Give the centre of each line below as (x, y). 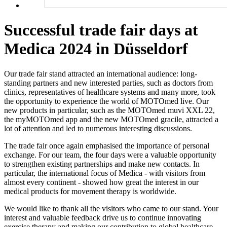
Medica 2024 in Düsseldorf (96, 49)
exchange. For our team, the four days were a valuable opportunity (110, 155)
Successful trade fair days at (101, 30)
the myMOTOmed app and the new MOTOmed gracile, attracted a (111, 119)
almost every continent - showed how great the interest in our (101, 182)
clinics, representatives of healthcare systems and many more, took (110, 92)
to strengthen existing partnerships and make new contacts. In (102, 164)
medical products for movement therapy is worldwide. (90, 191)
